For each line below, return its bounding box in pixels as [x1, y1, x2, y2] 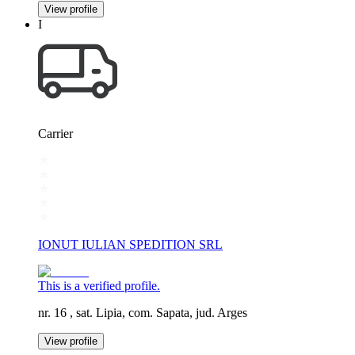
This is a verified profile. [38, 278, 160, 292]
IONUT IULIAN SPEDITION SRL [38, 237, 223, 251]
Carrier [38, 126, 73, 140]
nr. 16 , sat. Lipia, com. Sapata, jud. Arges [38, 305, 247, 319]
